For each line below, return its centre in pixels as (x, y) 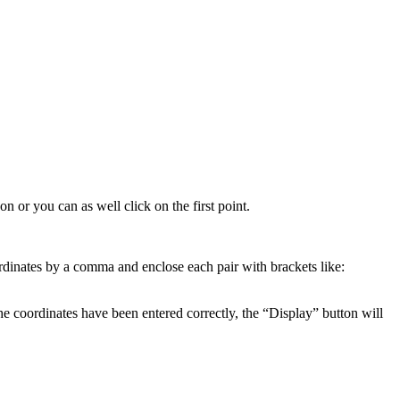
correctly (211, 312)
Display (291, 312)
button (340, 312)
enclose (163, 266)
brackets (294, 266)
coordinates (46, 312)
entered (162, 312)
